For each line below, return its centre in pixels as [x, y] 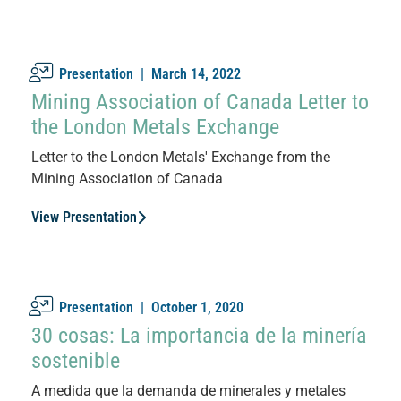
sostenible [76, 360]
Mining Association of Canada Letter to [200, 102]
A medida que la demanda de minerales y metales [188, 390]
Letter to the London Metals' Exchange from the [181, 157]
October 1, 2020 [197, 307]
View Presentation [84, 217]
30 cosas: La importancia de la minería [199, 335]
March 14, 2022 [196, 73]
